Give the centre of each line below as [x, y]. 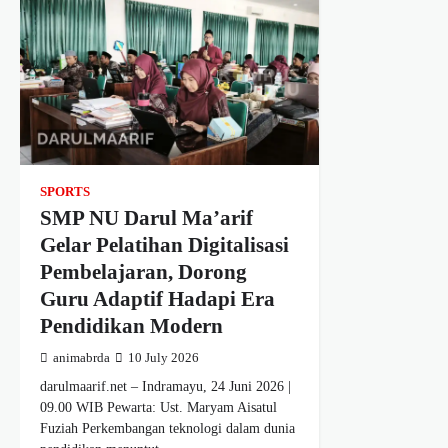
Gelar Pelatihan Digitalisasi [164, 245]
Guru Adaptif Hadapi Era [157, 299]
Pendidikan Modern [131, 326]
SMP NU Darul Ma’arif [146, 218]
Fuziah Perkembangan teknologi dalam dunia [167, 428]
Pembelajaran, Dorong [143, 272]
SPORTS [65, 192]
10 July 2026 [163, 358]
